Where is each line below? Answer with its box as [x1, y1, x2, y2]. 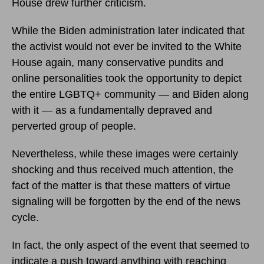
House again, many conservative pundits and [12, 56, 223, 68]
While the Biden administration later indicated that [12, 24, 245, 37]
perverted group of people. [12, 120, 136, 132]
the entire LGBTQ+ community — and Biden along [12, 88, 249, 100]
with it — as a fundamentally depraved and [12, 104, 212, 116]
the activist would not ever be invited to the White [12, 40, 242, 52]
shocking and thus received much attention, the [12, 163, 233, 176]
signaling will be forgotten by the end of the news [12, 195, 240, 207]
